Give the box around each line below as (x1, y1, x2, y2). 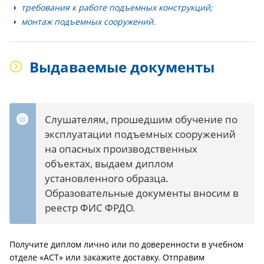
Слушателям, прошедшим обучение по (45, 113, 237, 126)
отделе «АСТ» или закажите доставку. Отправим (9, 252, 204, 263)
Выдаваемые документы (29, 57, 214, 77)
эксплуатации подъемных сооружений (45, 127, 236, 141)
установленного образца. (45, 171, 169, 185)
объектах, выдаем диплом (45, 157, 174, 170)
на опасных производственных (45, 142, 197, 156)
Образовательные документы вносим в (45, 186, 239, 200)
